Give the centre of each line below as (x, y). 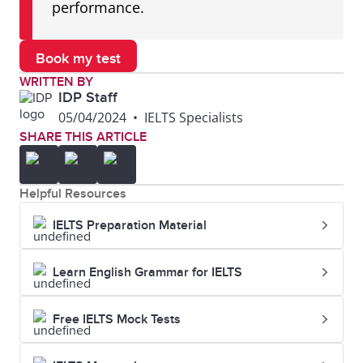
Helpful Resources (73, 194)
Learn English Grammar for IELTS (147, 272)
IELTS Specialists (194, 117)
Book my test (78, 59)
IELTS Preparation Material (130, 225)
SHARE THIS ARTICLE (83, 137)
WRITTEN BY (56, 82)
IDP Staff (88, 98)
